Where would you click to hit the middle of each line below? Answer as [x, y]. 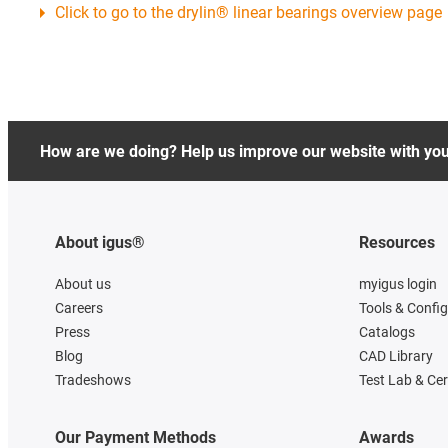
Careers [79, 308]
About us [83, 284]
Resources [397, 243]
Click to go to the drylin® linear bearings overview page [248, 13]
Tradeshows [93, 380]
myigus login [398, 284]
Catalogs [387, 332]
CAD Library [396, 356]
